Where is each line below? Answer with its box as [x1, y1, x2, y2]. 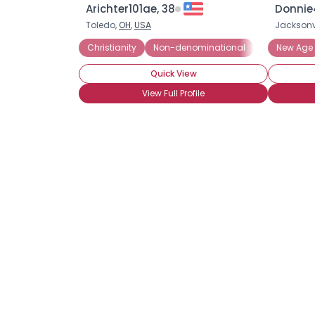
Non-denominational [153, 41, 245, 53]
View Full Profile [142, 87, 205, 99]
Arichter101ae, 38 [86, 1, 175, 16]
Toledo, [86, 19, 119, 31]
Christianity [87, 41, 136, 53]
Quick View [150, 67, 197, 79]
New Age [276, 41, 313, 53]
